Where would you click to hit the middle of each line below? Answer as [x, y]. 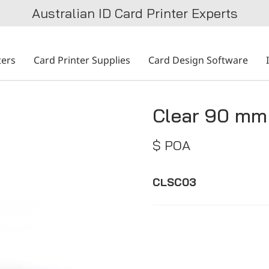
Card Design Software [198, 60]
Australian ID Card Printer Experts [134, 13]
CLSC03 [174, 183]
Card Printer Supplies [82, 60]
